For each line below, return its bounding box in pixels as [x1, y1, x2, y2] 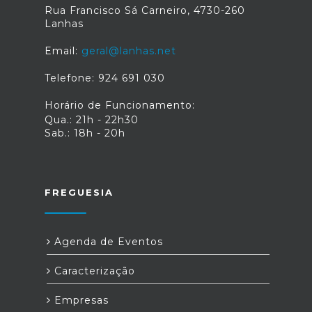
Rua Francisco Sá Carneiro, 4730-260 [45, 4, 245, 17]
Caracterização [51, 265, 135, 277]
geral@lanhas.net [81, 45, 176, 57]
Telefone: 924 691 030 [45, 72, 165, 84]
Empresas [51, 294, 109, 306]
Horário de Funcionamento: [45, 99, 195, 111]
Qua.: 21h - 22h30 [45, 114, 139, 126]
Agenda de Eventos [51, 235, 163, 248]
